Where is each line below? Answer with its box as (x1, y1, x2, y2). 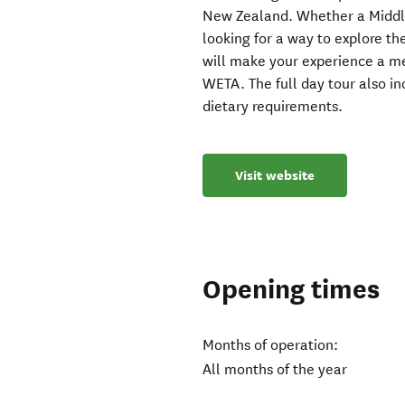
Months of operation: (202, 336, 339, 354)
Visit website (235, 166, 316, 185)
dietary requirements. (202, 98, 344, 116)
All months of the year (202, 361, 348, 379)
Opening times (202, 273, 381, 307)
